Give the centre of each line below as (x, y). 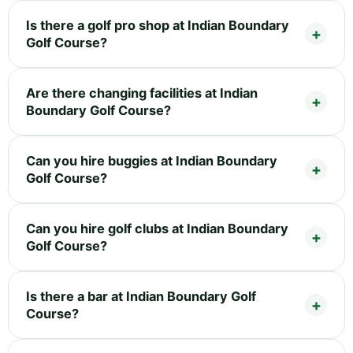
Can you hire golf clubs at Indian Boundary (157, 229)
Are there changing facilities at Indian (142, 93)
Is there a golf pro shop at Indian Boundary (158, 26)
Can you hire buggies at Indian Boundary (152, 161)
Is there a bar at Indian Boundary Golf (141, 297)
